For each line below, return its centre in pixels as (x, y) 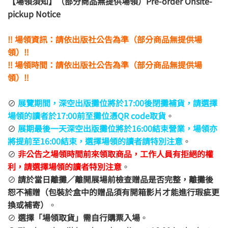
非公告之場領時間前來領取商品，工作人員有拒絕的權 (116, 153)
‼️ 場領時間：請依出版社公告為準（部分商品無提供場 (105, 64)
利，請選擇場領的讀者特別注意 (65, 166)
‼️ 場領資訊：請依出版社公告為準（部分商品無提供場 (105, 39)
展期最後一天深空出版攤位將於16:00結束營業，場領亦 (118, 128)
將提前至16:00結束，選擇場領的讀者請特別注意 (95, 141)
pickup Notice (34, 13)
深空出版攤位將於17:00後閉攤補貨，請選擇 (138, 103)
